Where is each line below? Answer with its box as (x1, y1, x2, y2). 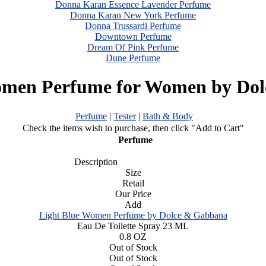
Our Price (115, 188, 151, 199)
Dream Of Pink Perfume (87, 42, 179, 52)
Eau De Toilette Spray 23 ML (77, 220, 189, 231)
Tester (113, 110, 136, 121)
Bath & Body (142, 110, 193, 121)
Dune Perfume (106, 53, 160, 63)
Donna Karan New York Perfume (70, 10, 196, 20)
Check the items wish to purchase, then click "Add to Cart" (22, 122, 244, 133)
